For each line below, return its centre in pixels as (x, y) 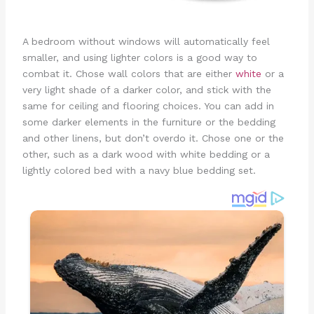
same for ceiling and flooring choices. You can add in (148, 105)
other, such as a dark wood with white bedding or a (146, 154)
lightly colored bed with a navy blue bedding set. (139, 170)
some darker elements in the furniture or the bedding (149, 122)
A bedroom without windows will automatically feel (146, 41)
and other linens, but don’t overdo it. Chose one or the (153, 138)
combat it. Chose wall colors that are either (129, 73)
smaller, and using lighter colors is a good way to (139, 57)
